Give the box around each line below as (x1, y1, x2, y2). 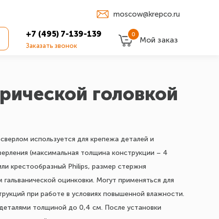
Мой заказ (140, 35, 178, 44)
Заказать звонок (26, 42, 77, 49)
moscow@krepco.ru (113, 9, 180, 19)
